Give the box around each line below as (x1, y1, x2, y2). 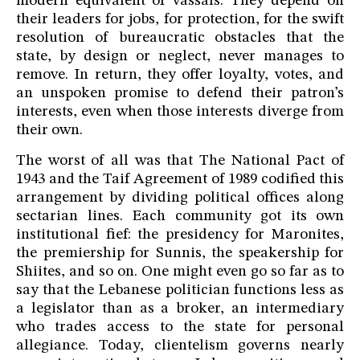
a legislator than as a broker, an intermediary (16, 301, 344, 317)
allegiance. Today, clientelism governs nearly (16, 338, 344, 354)
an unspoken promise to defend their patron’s (16, 86, 344, 102)
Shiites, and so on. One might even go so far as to (16, 264, 344, 280)
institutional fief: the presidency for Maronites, (16, 227, 344, 243)
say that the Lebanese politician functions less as (16, 283, 344, 299)
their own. (16, 123, 83, 139)
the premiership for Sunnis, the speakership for (16, 246, 344, 262)
